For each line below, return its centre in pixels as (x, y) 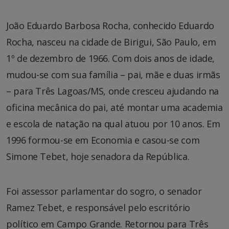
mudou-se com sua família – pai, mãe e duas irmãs (113, 74)
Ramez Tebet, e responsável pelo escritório (98, 207)
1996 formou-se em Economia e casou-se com (103, 140)
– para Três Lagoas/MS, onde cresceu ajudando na (113, 91)
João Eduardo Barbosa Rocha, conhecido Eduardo (110, 25)
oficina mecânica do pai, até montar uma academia (114, 107)
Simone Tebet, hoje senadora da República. (98, 156)
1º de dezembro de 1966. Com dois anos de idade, (111, 58)
